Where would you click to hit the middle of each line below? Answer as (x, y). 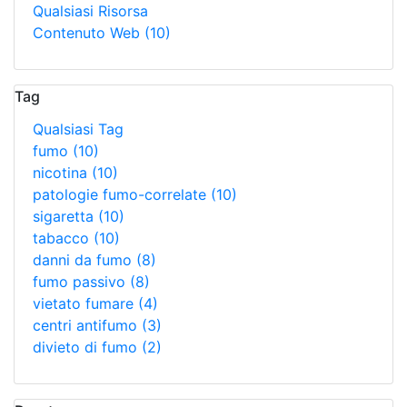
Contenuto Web (89, 33)
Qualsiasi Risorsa (90, 11)
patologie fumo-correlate (122, 194)
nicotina (62, 173)
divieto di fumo (87, 347)
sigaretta (65, 216)
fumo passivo (81, 282)
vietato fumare (85, 303)
